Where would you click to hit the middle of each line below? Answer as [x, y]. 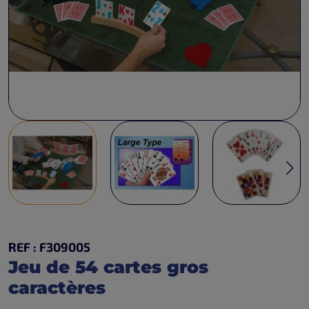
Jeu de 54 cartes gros [108, 267]
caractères [57, 288]
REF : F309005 [49, 247]
